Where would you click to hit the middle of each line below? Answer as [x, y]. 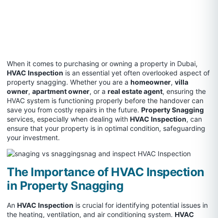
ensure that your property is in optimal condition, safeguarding [106, 128]
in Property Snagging [65, 185]
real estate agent [135, 91]
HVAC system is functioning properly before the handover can [105, 100]
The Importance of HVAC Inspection [106, 172]
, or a [99, 91]
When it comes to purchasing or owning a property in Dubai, [102, 64]
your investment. [33, 137]
